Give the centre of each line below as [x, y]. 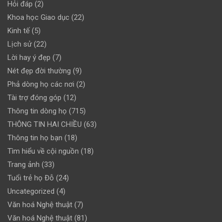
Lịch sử [20, 44]
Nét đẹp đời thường [39, 71]
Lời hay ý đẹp [29, 58]
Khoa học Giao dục [38, 18]
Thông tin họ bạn [35, 138]
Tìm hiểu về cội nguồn [43, 151]
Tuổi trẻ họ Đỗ [31, 178]
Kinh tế [19, 31]
